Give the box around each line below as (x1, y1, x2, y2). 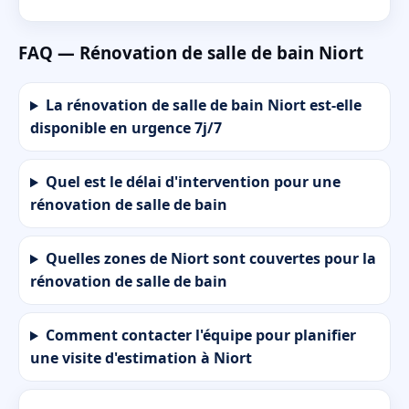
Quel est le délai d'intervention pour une (45, 172, 341, 193)
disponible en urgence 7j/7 (30, 118, 222, 139)
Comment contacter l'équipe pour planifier (45, 325, 356, 346)
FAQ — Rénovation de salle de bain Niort (18, 40, 363, 64)
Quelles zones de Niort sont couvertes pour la (45, 248, 376, 269)
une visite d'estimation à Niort (30, 348, 252, 369)
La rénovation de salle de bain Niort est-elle (45, 95, 362, 116)
